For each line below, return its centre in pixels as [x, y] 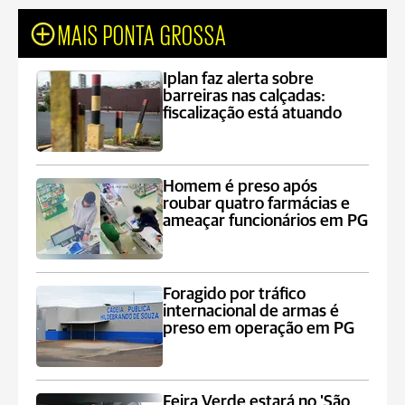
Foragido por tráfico [235, 294]
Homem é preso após [240, 187]
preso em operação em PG [259, 329]
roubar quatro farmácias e [257, 204]
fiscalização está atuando [253, 113]
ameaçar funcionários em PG [266, 221]
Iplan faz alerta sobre [239, 79]
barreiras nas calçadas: [245, 96]
